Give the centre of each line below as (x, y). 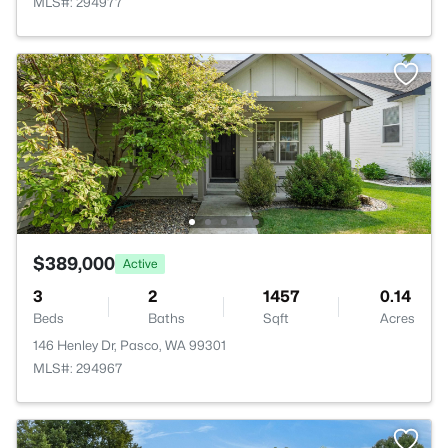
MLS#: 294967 (78, 368)
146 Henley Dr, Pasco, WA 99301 (129, 345)
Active (140, 263)
